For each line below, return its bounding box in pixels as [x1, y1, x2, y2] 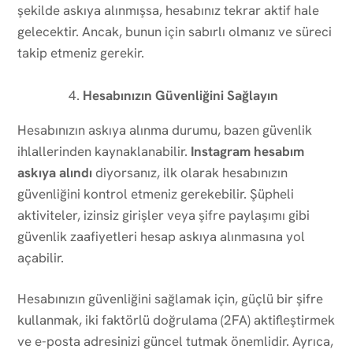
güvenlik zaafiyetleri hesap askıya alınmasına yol [17, 227, 305, 245]
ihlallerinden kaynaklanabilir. [17, 142, 191, 160]
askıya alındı [17, 163, 92, 181]
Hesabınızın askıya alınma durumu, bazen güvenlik [17, 121, 312, 139]
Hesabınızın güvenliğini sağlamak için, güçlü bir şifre [17, 289, 323, 307]
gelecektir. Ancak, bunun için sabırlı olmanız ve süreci [17, 22, 332, 40]
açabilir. [17, 248, 64, 266]
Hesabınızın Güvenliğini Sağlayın [83, 86, 278, 104]
